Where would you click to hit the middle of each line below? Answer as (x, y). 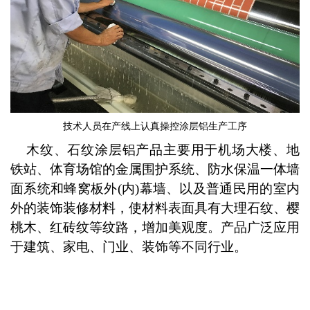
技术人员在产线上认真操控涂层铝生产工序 (155, 126)
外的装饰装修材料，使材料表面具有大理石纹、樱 (155, 208)
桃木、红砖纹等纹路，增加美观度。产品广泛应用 (155, 227)
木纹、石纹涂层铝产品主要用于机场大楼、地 (155, 149)
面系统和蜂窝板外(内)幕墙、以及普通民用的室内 (155, 188)
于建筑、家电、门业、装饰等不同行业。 (129, 246)
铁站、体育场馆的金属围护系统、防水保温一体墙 (155, 169)
